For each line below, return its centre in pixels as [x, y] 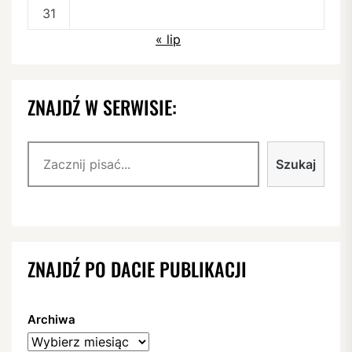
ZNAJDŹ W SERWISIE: [102, 107]
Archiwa [51, 320]
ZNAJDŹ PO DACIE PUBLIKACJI [137, 269]
